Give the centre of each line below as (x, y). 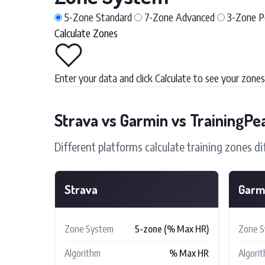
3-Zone (242, 17)
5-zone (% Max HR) (172, 229)
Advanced (195, 17)
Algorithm (83, 253)
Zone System (89, 229)
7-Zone (159, 17)
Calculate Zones (86, 33)
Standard (114, 17)
